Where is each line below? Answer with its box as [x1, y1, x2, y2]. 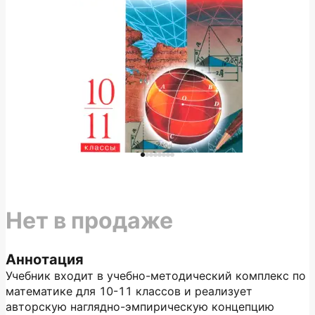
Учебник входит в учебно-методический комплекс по [6, 269, 306, 283]
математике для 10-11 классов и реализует [6, 284, 252, 298]
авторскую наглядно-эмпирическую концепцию [6, 300, 274, 314]
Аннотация [6, 251, 84, 268]
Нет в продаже [6, 207, 173, 234]
